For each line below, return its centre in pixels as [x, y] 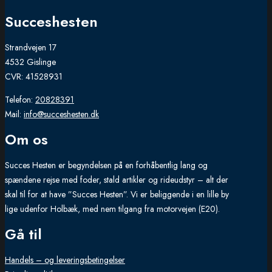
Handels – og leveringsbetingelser [65, 260]
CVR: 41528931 [34, 77]
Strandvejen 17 [31, 48]
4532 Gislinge [30, 62]
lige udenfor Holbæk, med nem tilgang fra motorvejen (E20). [112, 209]
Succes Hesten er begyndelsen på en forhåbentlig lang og [106, 165]
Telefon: [20, 100]
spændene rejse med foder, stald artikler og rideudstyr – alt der [117, 180]
